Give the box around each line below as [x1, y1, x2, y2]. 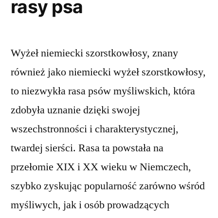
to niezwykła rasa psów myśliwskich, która [11, 84, 195, 98]
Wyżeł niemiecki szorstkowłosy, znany [11, 46, 178, 60]
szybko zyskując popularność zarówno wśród [11, 179, 205, 193]
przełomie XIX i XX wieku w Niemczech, [11, 160, 191, 174]
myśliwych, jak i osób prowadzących [11, 198, 169, 212]
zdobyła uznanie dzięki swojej [11, 103, 140, 117]
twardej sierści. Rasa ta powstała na [11, 141, 163, 155]
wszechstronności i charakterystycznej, [11, 122, 179, 136]
